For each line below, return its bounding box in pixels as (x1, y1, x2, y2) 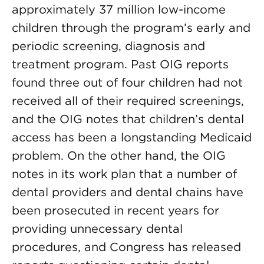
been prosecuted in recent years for (12, 203, 219, 217)
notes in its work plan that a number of (12, 167, 237, 181)
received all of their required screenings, (12, 94, 244, 108)
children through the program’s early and (12, 21, 250, 35)
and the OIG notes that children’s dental (12, 112, 244, 126)
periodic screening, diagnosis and (12, 39, 205, 53)
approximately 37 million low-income (12, 2, 226, 16)
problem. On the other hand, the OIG (12, 148, 226, 163)
